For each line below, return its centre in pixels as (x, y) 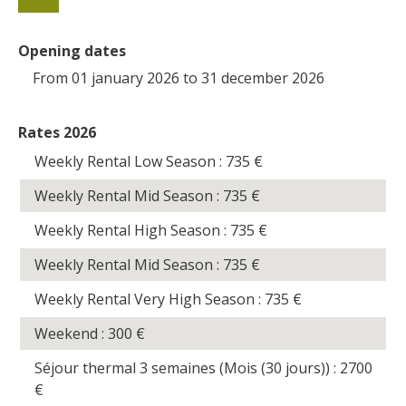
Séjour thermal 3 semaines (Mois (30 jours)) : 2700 (204, 367)
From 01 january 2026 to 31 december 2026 (179, 77)
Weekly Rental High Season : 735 (147, 230)
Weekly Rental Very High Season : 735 (164, 299)
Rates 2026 (57, 132)
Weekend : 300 (86, 333)
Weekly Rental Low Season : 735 (145, 161)
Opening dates (72, 50)
